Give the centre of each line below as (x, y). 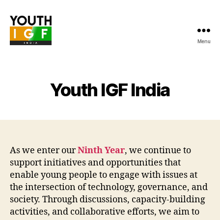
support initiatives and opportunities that (95, 163)
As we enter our (44, 151)
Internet (26, 60)
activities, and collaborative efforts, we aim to (105, 212)
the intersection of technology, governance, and (109, 187)
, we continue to (158, 151)
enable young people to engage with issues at (104, 175)
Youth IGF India (110, 90)
